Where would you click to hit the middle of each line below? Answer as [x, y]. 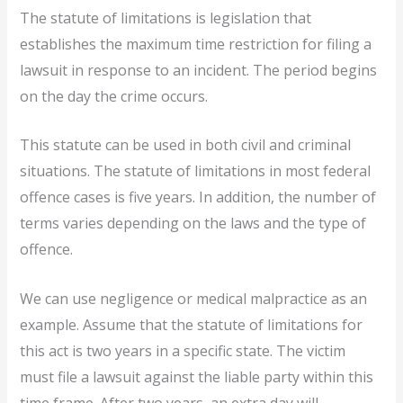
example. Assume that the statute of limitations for [192, 324]
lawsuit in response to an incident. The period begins [199, 70]
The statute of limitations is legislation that [166, 18]
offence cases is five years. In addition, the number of [198, 197]
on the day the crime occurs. [114, 96]
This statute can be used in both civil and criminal [186, 145]
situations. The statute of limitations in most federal [196, 171]
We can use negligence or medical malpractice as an [194, 298]
